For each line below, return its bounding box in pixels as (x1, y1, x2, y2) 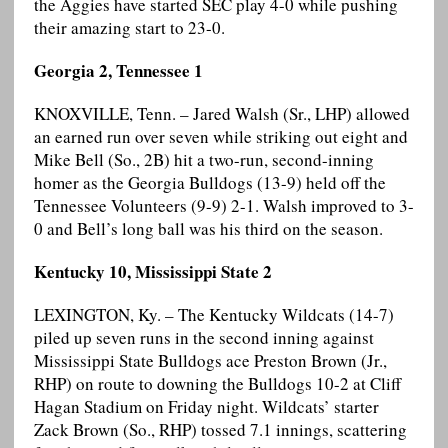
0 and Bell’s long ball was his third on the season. (33, 217, 383, 241)
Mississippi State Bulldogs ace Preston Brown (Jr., (33, 349, 387, 373)
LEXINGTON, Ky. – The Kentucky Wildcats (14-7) (33, 303, 394, 327)
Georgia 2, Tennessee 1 (33, 58, 203, 84)
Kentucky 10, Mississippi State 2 (33, 259, 272, 285)
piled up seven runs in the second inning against (33, 326, 374, 350)
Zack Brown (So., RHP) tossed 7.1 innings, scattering (33, 418, 407, 442)
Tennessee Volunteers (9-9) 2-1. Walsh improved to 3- (33, 194, 414, 218)
